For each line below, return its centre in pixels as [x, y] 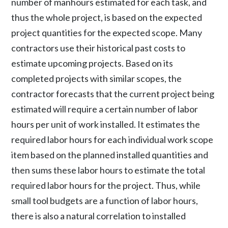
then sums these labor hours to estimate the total [108, 170]
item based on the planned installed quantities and [110, 155]
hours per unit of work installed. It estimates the [106, 124]
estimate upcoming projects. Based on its [92, 63]
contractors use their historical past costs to [98, 48]
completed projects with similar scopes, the [97, 78]
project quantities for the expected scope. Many [107, 33]
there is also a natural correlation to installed [99, 216]
